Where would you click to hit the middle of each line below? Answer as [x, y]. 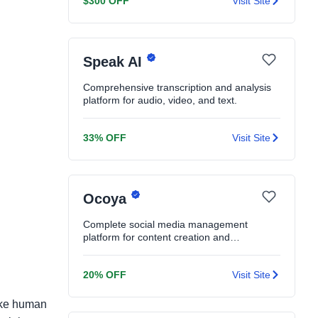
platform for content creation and [157, 237]
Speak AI [115, 62]
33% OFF [105, 138]
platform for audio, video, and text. [160, 100]
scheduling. [109, 250]
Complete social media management [165, 224]
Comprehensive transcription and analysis [177, 87]
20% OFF [105, 275]
